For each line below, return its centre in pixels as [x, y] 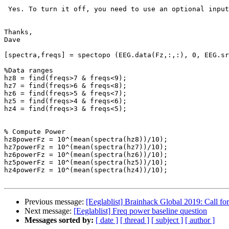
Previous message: [55, 202]
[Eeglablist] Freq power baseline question [140, 211]
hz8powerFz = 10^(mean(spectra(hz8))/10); [86, 140]
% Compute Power [35, 132]
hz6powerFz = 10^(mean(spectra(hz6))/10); [86, 155]
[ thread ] [135, 220]
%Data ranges [29, 71]
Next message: [49, 211]
